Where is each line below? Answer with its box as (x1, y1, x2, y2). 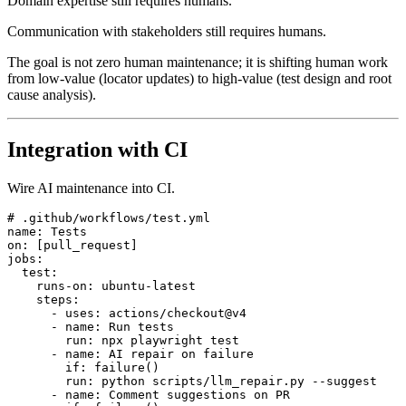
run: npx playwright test (7, 353, 239, 368)
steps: (7, 313, 80, 327)
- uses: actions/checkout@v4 (7, 326, 246, 341)
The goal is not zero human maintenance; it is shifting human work (7, 74, 388, 91)
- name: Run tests (7, 340, 174, 354)
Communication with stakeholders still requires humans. (7, 43, 326, 60)
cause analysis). (7, 107, 96, 123)
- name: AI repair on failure (7, 367, 254, 382)
